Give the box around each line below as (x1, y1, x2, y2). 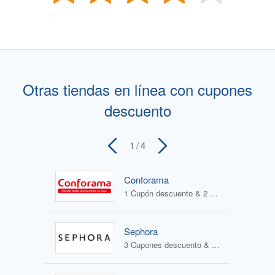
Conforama (124, 173, 169, 187)
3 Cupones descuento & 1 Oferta (212, 239, 220, 251)
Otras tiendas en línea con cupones (23, 78, 252, 100)
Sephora (124, 225, 158, 238)
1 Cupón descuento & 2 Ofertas (210, 187, 218, 199)
